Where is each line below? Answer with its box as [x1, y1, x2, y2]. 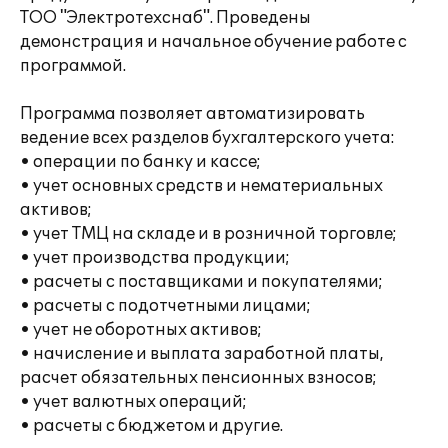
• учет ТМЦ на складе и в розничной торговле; [20, 224, 397, 244]
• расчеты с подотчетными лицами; [20, 296, 311, 316]
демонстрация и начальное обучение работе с [20, 32, 407, 52]
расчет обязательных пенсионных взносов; [20, 368, 377, 388]
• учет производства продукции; [20, 248, 290, 268]
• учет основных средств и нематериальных [20, 176, 383, 196]
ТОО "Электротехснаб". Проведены [20, 8, 311, 28]
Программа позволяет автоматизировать [20, 104, 365, 124]
